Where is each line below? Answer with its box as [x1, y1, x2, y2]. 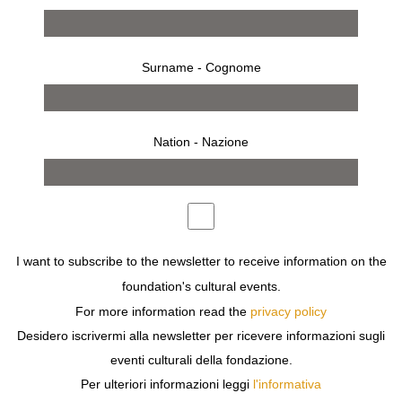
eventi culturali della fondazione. [109, 354, 293, 368]
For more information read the [75, 305, 250, 319]
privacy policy [250, 305, 327, 319]
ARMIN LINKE [22, 265, 121, 282]
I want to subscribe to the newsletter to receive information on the [15, 255, 387, 269]
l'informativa [253, 378, 321, 392]
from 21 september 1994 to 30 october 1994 [22, 231, 315, 248]
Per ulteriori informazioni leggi [81, 378, 253, 392]
